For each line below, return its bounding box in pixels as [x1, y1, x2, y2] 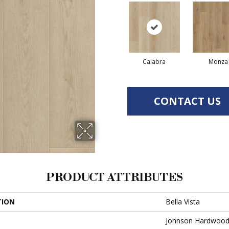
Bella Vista [166, 197, 200, 207]
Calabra [143, 57, 166, 66]
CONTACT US [154, 94, 221, 108]
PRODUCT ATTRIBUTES [46, 171, 183, 185]
